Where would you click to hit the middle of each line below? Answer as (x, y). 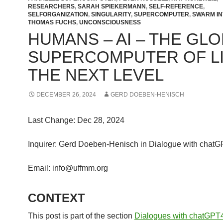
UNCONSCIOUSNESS (110, 22)
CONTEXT (56, 198)
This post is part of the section (81, 216)
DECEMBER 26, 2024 (66, 94)
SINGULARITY (111, 14)
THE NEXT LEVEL (96, 75)
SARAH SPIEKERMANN (112, 6)
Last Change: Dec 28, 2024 (76, 120)
